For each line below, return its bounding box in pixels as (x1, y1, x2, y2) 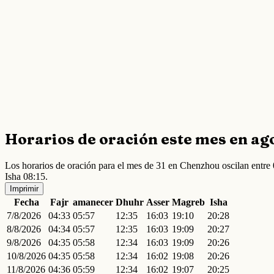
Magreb (172, 196, 205, 207)
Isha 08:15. (5, 171, 48, 182)
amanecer (73, 196, 113, 207)
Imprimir (10, 183, 39, 193)
